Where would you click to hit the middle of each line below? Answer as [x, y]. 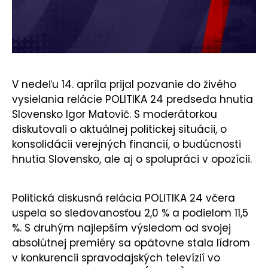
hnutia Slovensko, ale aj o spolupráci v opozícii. [132, 159]
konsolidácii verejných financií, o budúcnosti [127, 144]
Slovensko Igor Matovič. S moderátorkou [115, 115]
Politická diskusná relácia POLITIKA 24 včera [124, 198]
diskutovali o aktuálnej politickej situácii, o [119, 130]
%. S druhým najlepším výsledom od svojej [121, 228]
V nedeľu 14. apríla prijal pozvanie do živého [124, 85]
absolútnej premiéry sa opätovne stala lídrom [131, 243]
